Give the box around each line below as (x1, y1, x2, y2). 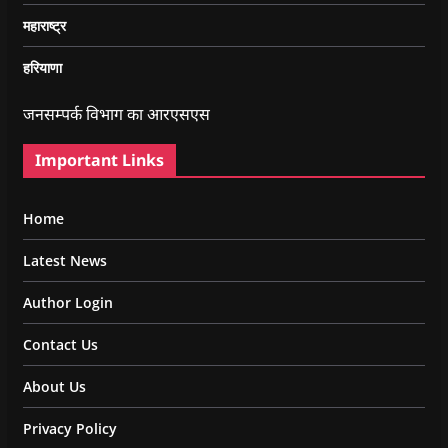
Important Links (34, 148, 164, 171)
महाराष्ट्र (22, 15, 66, 35)
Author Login (22, 292, 113, 312)
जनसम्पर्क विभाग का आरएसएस (22, 102, 210, 125)
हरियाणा (22, 57, 62, 77)
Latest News (22, 250, 107, 270)
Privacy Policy (22, 418, 117, 438)
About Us (22, 376, 86, 396)
